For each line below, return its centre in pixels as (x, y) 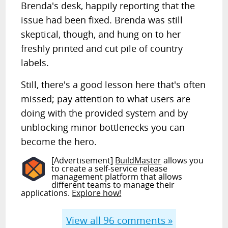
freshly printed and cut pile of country (102, 48)
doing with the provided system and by (105, 113)
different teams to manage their (113, 185)
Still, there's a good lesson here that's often (113, 84)
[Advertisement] (83, 160)
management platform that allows (117, 177)
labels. (35, 63)
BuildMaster (138, 160)
